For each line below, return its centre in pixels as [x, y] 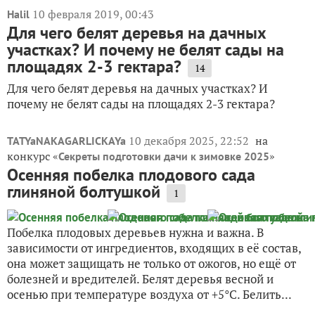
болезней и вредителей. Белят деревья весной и [140, 279]
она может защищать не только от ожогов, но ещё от [152, 264]
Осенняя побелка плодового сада [131, 175]
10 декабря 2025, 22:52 [190, 141]
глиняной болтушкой [84, 192]
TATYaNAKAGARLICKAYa [66, 141]
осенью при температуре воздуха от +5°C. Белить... [149, 295]
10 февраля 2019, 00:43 [93, 14]
